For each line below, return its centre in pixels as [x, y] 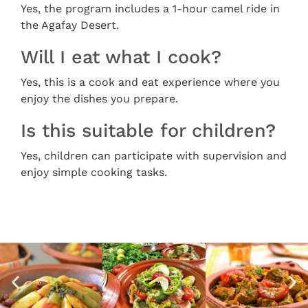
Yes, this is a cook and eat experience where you [150, 82]
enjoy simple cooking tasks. [94, 172]
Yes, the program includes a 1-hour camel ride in [150, 9]
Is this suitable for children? [148, 131]
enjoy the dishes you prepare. [99, 99]
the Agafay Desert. [70, 25]
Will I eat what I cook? [121, 57]
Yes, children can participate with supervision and [154, 156]
